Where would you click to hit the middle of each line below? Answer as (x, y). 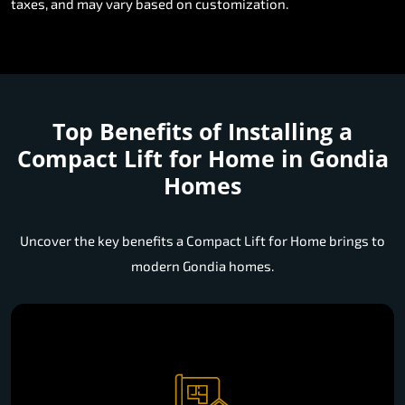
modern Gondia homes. (202, 266)
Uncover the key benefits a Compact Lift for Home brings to (202, 241)
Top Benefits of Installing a (202, 132)
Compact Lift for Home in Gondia (202, 159)
